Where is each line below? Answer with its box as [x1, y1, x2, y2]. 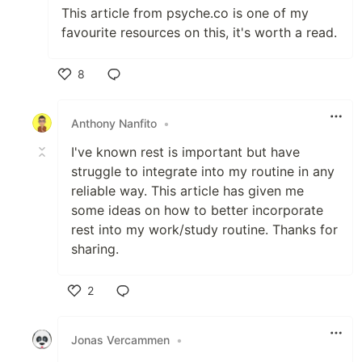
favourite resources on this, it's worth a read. [61, 24, 337, 40]
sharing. [71, 241, 119, 257]
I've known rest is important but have [71, 144, 300, 160]
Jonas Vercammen [71, 332, 170, 347]
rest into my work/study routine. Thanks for [71, 221, 338, 238]
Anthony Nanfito [71, 116, 157, 130]
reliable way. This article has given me [71, 183, 304, 199]
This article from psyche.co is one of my [61, 5, 309, 21]
